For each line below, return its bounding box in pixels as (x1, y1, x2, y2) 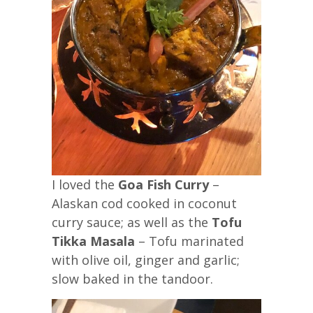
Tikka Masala (52, 232, 135, 249)
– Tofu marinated (135, 232, 244, 249)
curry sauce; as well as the (52, 213, 212, 231)
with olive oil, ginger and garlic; (52, 251, 240, 268)
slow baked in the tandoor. (52, 270, 213, 287)
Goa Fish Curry (118, 175, 209, 193)
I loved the (52, 175, 118, 193)
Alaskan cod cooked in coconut (52, 194, 237, 212)
